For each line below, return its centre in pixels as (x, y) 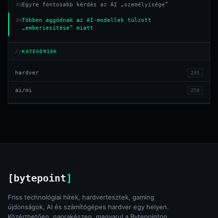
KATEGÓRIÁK (40, 52)
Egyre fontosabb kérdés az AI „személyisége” (95, 5)
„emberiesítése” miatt (58, 28)
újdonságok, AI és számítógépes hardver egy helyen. (88, 207)
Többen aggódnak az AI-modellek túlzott (87, 20)
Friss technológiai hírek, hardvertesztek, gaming (81, 197)
